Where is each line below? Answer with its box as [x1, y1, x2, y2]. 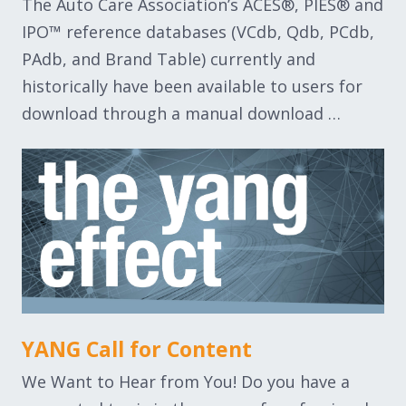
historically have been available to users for [22, 75, 362, 98]
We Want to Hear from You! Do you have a [22, 370, 350, 392]
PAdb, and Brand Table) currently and [22, 48, 315, 71]
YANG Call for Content [22, 333, 252, 363]
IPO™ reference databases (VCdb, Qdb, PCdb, [22, 21, 374, 43]
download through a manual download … [22, 102, 341, 125]
